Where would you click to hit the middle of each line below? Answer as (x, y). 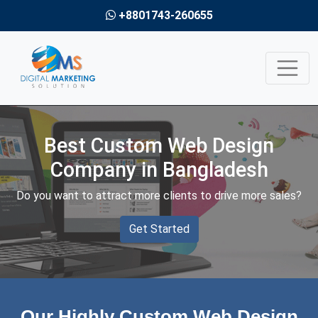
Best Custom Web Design (159, 146)
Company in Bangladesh (159, 170)
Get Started (159, 229)
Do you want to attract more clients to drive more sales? (159, 196)
